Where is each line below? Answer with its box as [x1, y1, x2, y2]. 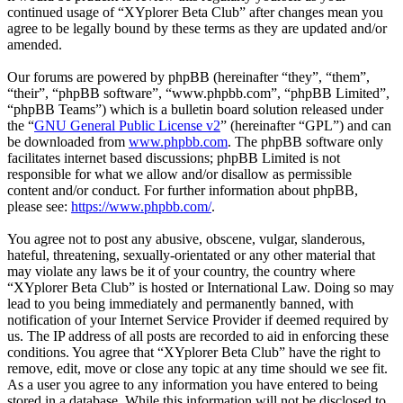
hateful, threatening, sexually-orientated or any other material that [7, 246, 375, 263]
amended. [7, 36, 62, 52]
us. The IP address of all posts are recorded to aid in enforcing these [7, 327, 389, 344]
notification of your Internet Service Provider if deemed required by [7, 311, 389, 327]
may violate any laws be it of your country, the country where [7, 263, 355, 279]
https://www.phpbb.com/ [71, 198, 211, 214]
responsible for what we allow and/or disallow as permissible [7, 166, 352, 182]
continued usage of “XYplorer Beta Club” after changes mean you [7, 4, 383, 20]
